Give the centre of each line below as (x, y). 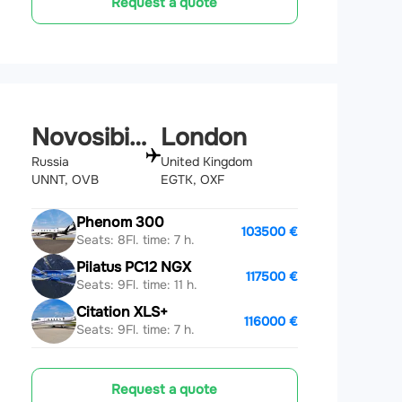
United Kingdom (207, 161)
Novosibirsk (137, 138)
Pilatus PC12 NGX (133, 267)
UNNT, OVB (65, 179)
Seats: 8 (100, 240)
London (204, 138)
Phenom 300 (120, 222)
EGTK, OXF (193, 179)
